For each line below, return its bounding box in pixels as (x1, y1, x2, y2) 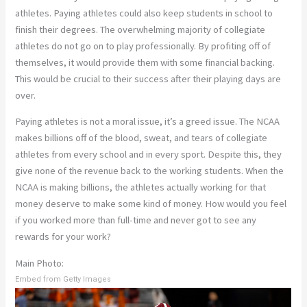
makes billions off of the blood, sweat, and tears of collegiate (15, 132, 268, 145)
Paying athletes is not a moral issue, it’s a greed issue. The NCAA (15, 115, 280, 128)
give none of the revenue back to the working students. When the (15, 164, 284, 177)
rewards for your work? (15, 230, 112, 243)
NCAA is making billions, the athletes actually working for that (15, 181, 267, 194)
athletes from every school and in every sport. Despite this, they (15, 148, 282, 161)
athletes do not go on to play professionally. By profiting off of (15, 39, 271, 52)
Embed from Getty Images (15, 274, 112, 284)
